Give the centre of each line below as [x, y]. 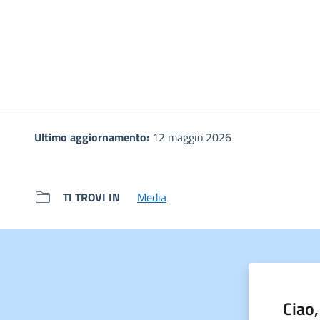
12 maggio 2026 [192, 137]
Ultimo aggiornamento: [93, 137]
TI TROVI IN [91, 197]
